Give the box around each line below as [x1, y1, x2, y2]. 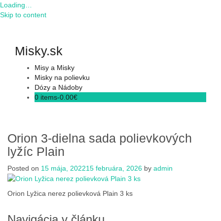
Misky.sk [15, 44, 63, 58]
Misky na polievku [35, 74, 90, 81]
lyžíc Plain [7, 145, 65, 158]
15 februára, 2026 [86, 164, 142, 172]
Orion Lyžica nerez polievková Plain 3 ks [7, 189, 133, 198]
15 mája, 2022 [41, 164, 86, 172]
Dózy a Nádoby [35, 83, 82, 91]
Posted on [7, 164, 41, 172]
